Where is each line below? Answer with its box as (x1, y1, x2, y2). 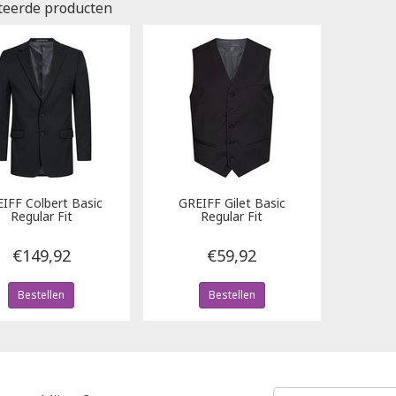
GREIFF (178, 194, 221, 212)
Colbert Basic (22, 194, 103, 212)
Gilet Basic (220, 194, 286, 212)
